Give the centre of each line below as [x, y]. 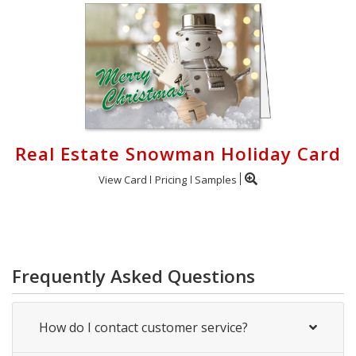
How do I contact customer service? [143, 327]
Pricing [171, 179]
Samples [216, 179]
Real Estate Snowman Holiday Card [178, 153]
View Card [123, 179]
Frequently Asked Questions [133, 276]
